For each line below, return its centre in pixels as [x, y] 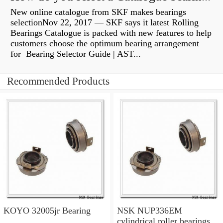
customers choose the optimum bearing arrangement [105, 44]
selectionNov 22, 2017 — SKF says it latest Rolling [105, 23]
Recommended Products [58, 81]
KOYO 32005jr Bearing [47, 210]
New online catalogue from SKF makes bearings [98, 12]
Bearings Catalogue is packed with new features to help [111, 33]
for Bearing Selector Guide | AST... [76, 54]
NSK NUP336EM [149, 210]
